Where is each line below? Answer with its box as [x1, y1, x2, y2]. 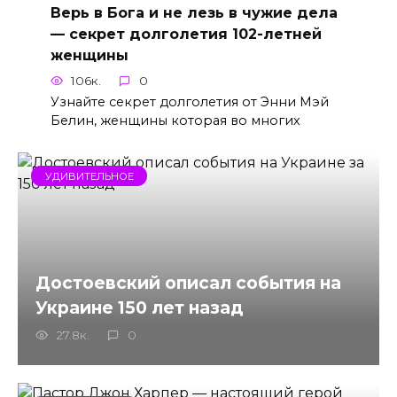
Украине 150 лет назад [35, 296, 244, 318]
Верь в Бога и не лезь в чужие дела [50, 4, 338, 21]
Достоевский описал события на [35, 271, 341, 293]
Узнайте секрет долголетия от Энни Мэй [50, 93, 329, 110]
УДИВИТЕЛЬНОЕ [44, 169, 134, 183]
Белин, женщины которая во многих [50, 112, 300, 128]
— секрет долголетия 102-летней [50, 25, 322, 43]
